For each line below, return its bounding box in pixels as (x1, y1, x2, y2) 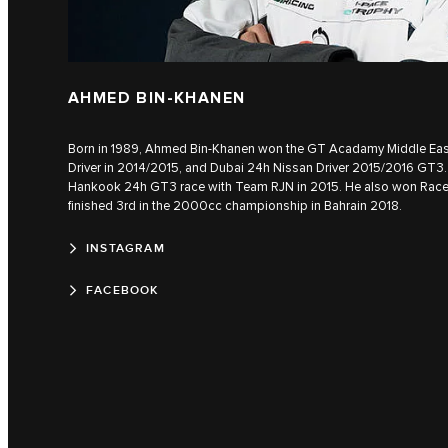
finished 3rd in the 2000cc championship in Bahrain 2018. (68, 198, 402, 215)
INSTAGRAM (86, 241, 165, 257)
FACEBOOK (86, 283, 159, 299)
